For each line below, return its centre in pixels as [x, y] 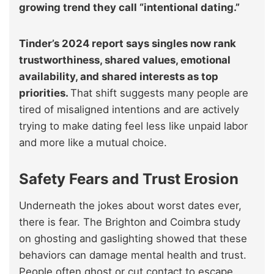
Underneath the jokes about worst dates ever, [130, 205]
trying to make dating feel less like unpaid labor [133, 126]
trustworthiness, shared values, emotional [125, 60]
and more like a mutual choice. [93, 142]
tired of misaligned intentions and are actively [129, 109]
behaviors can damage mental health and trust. [133, 255]
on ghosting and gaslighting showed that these [133, 238]
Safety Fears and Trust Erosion [129, 179]
